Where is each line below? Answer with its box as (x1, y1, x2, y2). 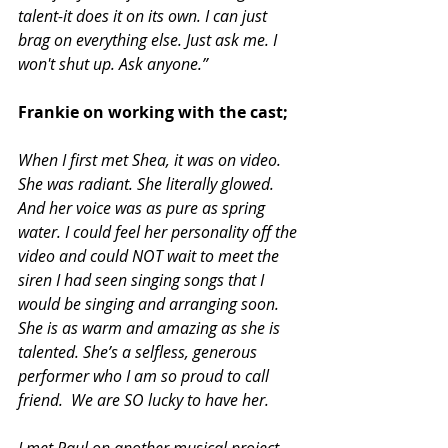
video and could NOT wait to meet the (18, 244, 283, 267)
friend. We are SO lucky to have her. (18, 388, 273, 411)
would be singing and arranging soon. (18, 292, 283, 315)
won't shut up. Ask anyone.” (18, 52, 208, 75)
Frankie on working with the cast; (18, 100, 288, 123)
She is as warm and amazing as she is (18, 316, 284, 339)
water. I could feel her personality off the (18, 220, 301, 243)
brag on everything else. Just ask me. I (18, 28, 281, 51)
